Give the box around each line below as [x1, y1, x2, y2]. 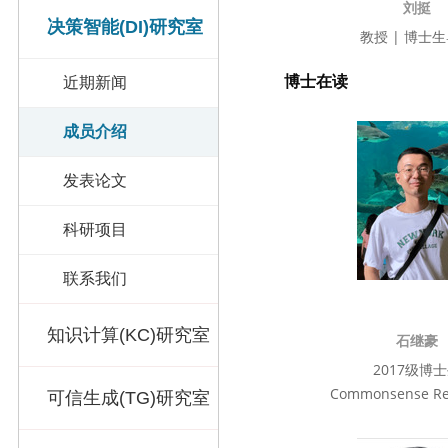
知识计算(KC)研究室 [47, 325, 210, 345]
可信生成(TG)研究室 [47, 388, 210, 408]
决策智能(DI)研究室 [47, 17, 203, 37]
